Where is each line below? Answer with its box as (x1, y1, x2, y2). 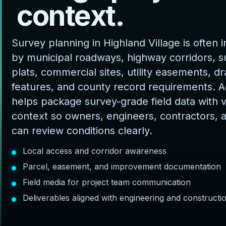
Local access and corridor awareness (23, 145, 166, 156)
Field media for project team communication (23, 177, 191, 187)
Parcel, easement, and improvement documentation (23, 161, 221, 172)
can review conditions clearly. (12, 124, 152, 137)
